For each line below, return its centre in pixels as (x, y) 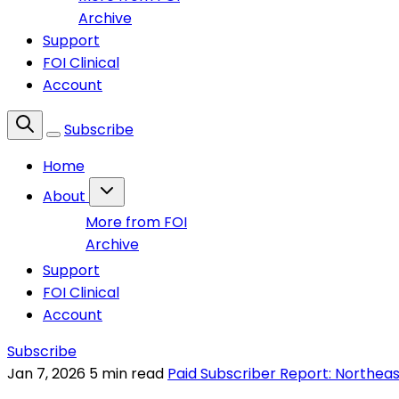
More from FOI (136, 222)
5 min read (128, 374)
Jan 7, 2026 (46, 374)
